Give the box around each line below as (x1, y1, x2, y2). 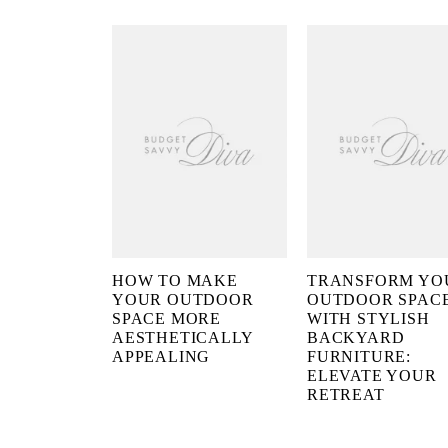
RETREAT (307, 386, 385, 404)
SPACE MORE (112, 310, 222, 328)
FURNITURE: (307, 348, 412, 366)
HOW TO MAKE (112, 272, 238, 290)
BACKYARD (307, 329, 405, 347)
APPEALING (112, 348, 211, 366)
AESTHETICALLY (112, 329, 253, 347)
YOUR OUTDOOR (112, 291, 254, 309)
